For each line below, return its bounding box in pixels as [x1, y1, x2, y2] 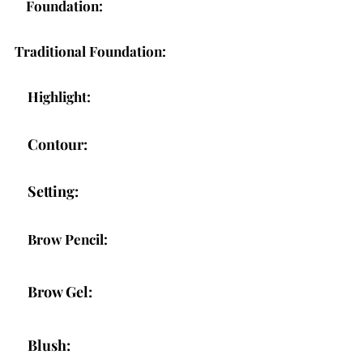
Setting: [28, 181, 79, 201]
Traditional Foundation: [15, 42, 166, 60]
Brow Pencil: [28, 230, 108, 248]
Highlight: [28, 88, 91, 105]
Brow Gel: [28, 282, 92, 301]
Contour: [28, 135, 88, 154]
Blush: [28, 335, 70, 355]
